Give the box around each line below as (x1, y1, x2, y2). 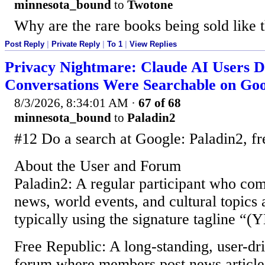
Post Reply (5, 40, 44, 49)
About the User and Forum (14, 157, 181, 174)
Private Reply (51, 40, 100, 49)
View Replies (130, 40, 177, 49)
